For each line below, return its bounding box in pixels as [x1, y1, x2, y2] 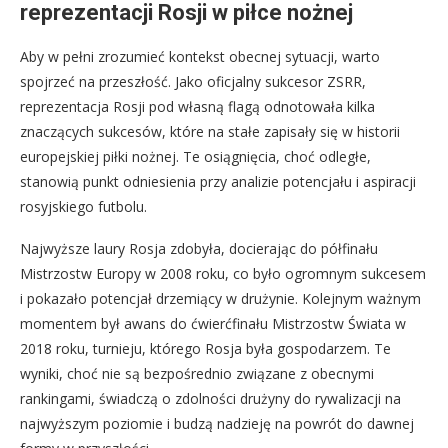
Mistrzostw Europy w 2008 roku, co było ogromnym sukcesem [20, 263, 426, 283]
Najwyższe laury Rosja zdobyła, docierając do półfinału [20, 238, 378, 258]
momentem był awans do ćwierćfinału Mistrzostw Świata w [20, 313, 406, 333]
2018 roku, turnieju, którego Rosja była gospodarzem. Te [20, 338, 391, 358]
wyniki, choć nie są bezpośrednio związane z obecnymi [20, 363, 374, 383]
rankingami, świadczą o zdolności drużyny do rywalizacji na [20, 388, 401, 408]
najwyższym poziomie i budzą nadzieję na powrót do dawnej [20, 413, 414, 433]
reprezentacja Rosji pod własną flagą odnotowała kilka [20, 96, 375, 116]
